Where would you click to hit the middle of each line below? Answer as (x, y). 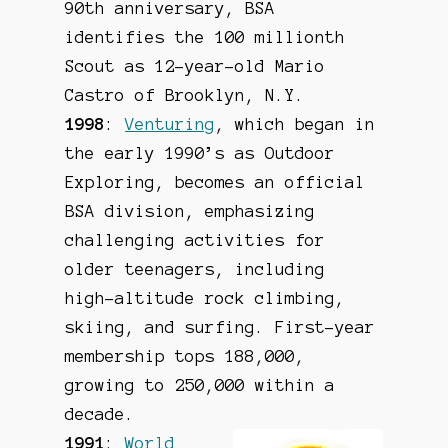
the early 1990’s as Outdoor (200, 153)
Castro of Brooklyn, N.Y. (185, 95)
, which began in (295, 124)
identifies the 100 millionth (205, 37)
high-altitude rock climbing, (205, 298)
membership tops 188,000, (185, 356)
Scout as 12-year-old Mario (195, 66)
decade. (100, 414)
